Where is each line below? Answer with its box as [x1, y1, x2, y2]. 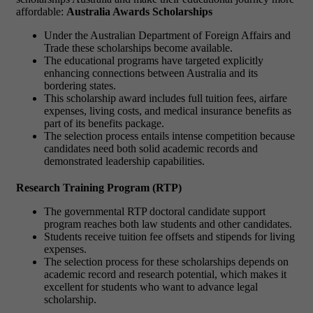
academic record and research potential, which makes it [44, 268, 286, 281]
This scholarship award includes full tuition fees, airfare [44, 92, 287, 105]
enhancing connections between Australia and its [44, 67, 258, 80]
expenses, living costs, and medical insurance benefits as [44, 105, 291, 117]
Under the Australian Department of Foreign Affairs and [44, 29, 291, 42]
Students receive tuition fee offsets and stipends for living [44, 231, 295, 243]
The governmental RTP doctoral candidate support [44, 205, 265, 218]
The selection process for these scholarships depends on [44, 256, 289, 268]
